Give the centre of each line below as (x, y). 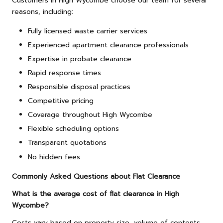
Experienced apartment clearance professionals (108, 45)
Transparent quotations (67, 143)
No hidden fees (54, 157)
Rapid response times (64, 73)
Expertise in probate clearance (80, 59)
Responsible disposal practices (79, 87)
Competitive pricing (61, 101)
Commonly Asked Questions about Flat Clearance (96, 176)
